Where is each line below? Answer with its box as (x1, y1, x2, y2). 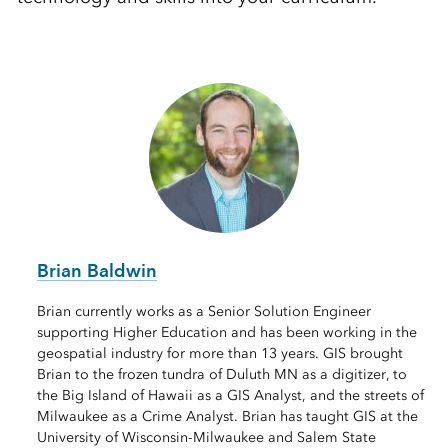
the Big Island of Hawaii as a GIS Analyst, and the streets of (36, 387, 424, 405)
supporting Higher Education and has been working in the (36, 324, 417, 342)
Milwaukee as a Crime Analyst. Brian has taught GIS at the (36, 408, 418, 426)
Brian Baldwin (36, 260, 157, 282)
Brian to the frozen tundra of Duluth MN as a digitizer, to (36, 366, 407, 384)
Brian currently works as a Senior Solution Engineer (36, 303, 371, 321)
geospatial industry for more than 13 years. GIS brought (36, 345, 403, 363)
